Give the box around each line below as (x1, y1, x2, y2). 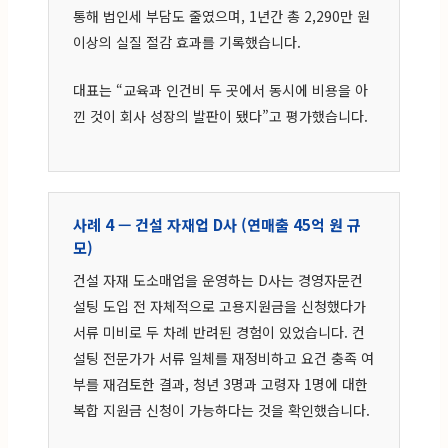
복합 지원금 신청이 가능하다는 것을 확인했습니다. (73, 399, 370, 420)
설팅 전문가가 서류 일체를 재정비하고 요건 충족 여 (73, 347, 374, 368)
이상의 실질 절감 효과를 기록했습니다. (73, 31, 301, 52)
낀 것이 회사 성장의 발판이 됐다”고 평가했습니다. (73, 105, 368, 126)
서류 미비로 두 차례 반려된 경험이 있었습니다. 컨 (73, 321, 365, 342)
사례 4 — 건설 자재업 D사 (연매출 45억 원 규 (73, 213, 361, 235)
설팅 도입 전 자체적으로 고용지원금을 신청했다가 (73, 295, 366, 316)
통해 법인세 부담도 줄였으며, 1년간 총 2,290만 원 (73, 5, 370, 26)
